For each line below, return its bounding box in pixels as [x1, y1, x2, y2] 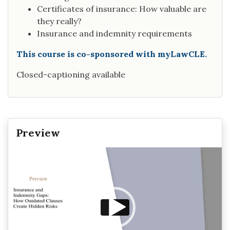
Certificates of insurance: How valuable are [37, 4, 206, 14]
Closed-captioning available [16, 69, 125, 80]
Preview [16, 126, 60, 140]
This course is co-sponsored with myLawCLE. [16, 49, 207, 60]
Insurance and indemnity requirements [37, 28, 192, 39]
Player [8, 160, 32, 171]
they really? [37, 16, 82, 27]
